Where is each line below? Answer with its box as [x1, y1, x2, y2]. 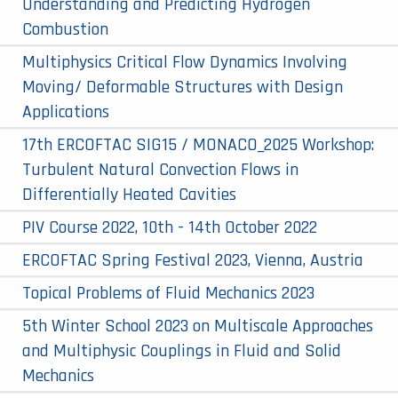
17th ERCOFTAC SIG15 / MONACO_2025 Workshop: [22, 132, 374, 156]
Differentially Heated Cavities [22, 182, 236, 206]
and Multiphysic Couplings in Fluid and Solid [22, 338, 341, 362]
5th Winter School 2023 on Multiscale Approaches [22, 314, 373, 338]
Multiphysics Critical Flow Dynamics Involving [22, 50, 347, 74]
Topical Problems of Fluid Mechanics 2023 [22, 281, 314, 305]
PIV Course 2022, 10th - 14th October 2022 [22, 215, 317, 239]
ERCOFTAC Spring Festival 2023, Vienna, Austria [22, 248, 363, 272]
